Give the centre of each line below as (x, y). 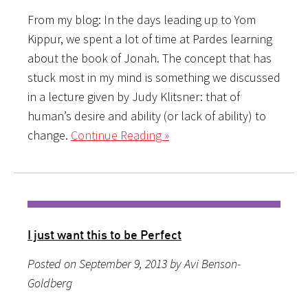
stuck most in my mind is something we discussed (154, 77)
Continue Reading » (120, 135)
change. (49, 135)
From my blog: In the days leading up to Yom (142, 19)
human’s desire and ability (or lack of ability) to (147, 115)
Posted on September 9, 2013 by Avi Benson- (134, 263)
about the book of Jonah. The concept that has (150, 58)
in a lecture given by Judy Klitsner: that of (134, 96)
